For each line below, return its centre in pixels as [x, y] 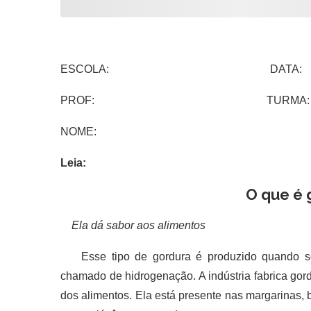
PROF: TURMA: [185, 100]
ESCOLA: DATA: [181, 69]
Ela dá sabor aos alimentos [133, 225]
